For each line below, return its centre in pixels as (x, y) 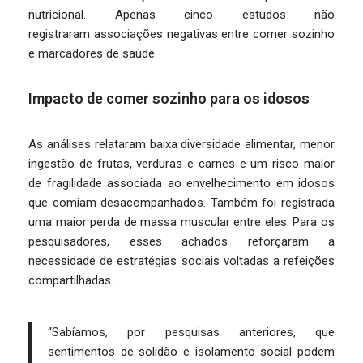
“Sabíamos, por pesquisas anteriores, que (191, 332)
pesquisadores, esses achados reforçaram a (181, 241)
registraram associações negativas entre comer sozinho (181, 34)
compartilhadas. (71, 280)
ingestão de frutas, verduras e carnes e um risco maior (181, 164)
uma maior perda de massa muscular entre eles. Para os (181, 222)
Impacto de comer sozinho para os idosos (169, 98)
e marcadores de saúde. (93, 53)
